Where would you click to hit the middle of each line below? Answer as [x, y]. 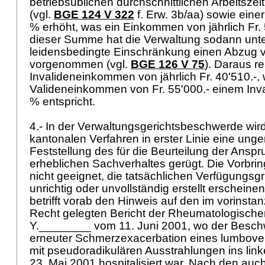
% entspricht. [64, 101]
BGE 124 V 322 [94, 14]
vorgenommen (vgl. [80, 64]
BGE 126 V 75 [168, 64]
